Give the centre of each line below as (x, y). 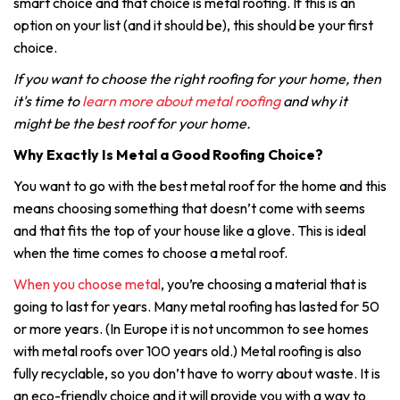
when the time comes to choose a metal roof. (150, 253)
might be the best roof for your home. (132, 123)
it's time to (48, 101)
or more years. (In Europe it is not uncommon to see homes (191, 329)
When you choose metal (87, 284)
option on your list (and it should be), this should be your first (193, 25)
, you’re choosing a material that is (264, 284)
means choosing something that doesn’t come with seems (189, 208)
